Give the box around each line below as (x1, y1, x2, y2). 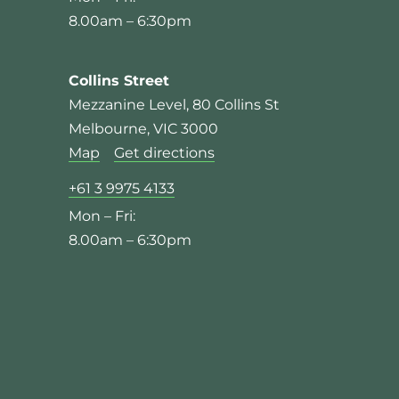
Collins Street (69, 71, 169, 89)
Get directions (114, 143, 215, 161)
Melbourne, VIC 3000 (69, 119, 218, 137)
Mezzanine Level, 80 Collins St (69, 95, 280, 113)
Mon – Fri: (69, 207, 135, 224)
